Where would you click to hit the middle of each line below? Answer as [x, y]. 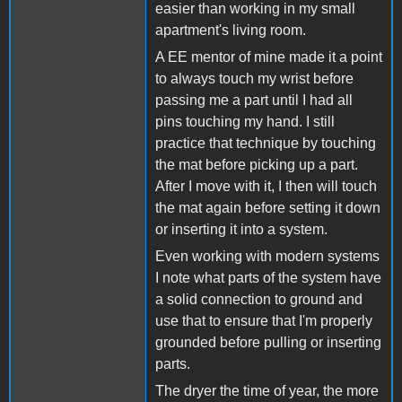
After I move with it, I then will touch [266, 186]
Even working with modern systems [267, 256]
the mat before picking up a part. [257, 164]
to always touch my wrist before [254, 78]
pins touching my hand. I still [245, 121]
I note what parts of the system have [268, 277]
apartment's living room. [231, 30]
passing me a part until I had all [254, 100]
